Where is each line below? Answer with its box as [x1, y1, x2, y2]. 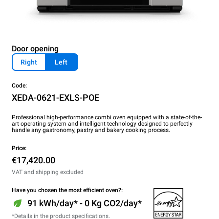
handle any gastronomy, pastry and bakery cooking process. [12, 126, 170, 133]
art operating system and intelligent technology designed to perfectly [12, 120, 193, 127]
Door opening [12, 44, 59, 53]
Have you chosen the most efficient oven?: [12, 186, 123, 194]
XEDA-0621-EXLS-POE [12, 92, 99, 103]
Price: [12, 144, 26, 152]
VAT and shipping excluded [12, 168, 84, 175]
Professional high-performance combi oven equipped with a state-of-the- [12, 113, 202, 121]
